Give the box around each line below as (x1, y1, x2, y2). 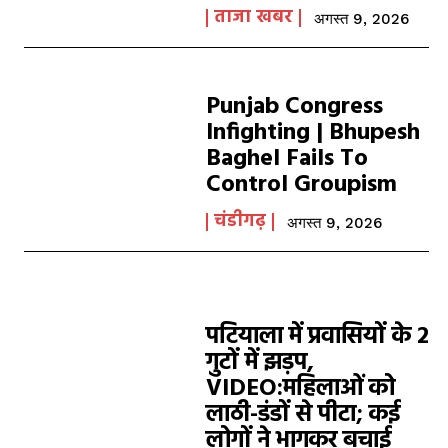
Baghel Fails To (206, 140, 369, 178)
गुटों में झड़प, (206, 344, 315, 382)
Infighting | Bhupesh (206, 114, 421, 152)
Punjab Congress (206, 88, 384, 126)
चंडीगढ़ (214, 207, 267, 236)
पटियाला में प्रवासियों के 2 (206, 318, 430, 356)
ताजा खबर (214, 3, 294, 32)
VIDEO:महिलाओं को (206, 370, 396, 408)
